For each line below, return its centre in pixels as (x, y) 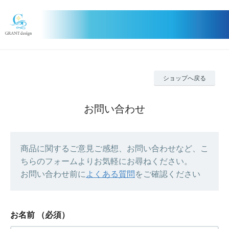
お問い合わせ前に (53, 174)
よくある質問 (110, 174)
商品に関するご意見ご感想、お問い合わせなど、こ (114, 148)
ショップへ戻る (185, 78)
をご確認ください (168, 174)
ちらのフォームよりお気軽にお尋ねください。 (106, 161)
